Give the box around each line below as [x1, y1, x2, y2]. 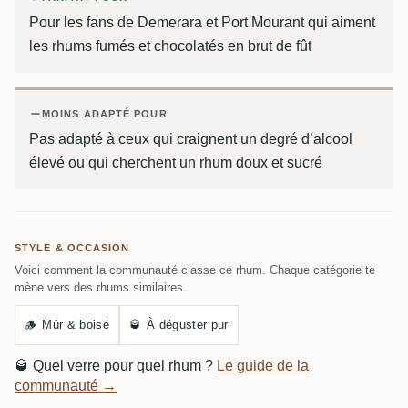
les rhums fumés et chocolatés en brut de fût [29, 38, 311, 55]
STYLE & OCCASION [15, 242, 130, 254]
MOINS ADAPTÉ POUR [42, 108, 168, 120]
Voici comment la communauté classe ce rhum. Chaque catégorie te [15, 263, 375, 278]
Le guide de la [217, 358, 309, 374]
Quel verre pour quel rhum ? [29, 358, 217, 374]
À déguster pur [147, 318, 229, 332]
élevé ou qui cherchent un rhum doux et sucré [29, 155, 322, 171]
